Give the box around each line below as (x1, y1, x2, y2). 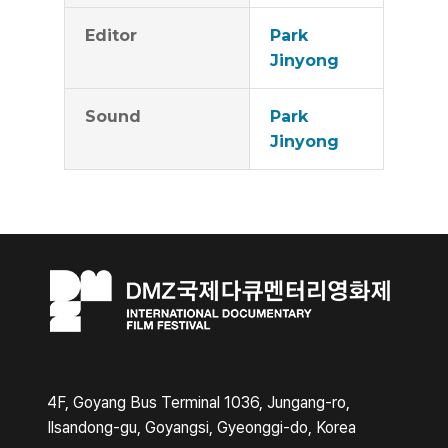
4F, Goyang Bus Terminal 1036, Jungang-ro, (47, 393, 350, 413)
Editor (85, 26, 137, 46)
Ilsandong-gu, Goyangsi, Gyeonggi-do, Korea (47, 418, 356, 438)
